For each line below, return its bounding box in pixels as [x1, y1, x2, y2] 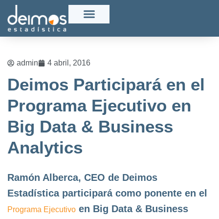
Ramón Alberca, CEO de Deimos [7, 172, 157, 183]
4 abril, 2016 [47, 58, 90, 67]
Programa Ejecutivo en [7, 95, 191, 115]
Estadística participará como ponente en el [7, 187, 207, 198]
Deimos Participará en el [7, 74, 205, 94]
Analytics [7, 137, 83, 157]
